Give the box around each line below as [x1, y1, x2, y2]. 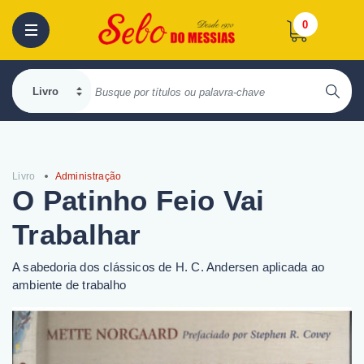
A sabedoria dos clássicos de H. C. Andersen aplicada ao [12, 260, 325, 274]
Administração [54, 171, 122, 182]
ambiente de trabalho [12, 278, 126, 292]
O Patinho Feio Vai [12, 184, 265, 216]
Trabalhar [12, 219, 141, 250]
